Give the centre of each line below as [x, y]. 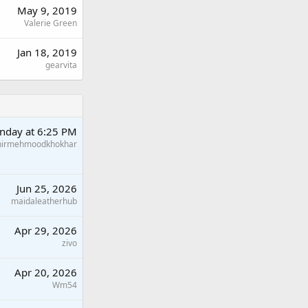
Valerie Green [51, 23]
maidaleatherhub [44, 201]
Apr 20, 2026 [46, 272]
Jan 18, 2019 [47, 52]
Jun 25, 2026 [47, 188]
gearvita [61, 65]
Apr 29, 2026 [46, 230]
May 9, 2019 [47, 10]
